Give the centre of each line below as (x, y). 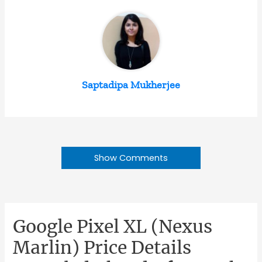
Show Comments (131, 158)
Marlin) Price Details (102, 247)
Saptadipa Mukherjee (131, 85)
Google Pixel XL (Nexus (113, 226)
